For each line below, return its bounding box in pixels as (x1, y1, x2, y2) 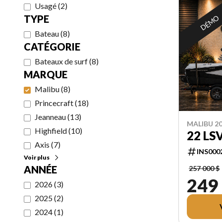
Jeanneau (35, 112, 66, 121)
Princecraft (35, 98, 73, 108)
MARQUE (24, 68, 67, 80)
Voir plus (24, 154, 50, 161)
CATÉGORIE (24, 41, 80, 53)
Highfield (35, 126, 67, 135)
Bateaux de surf (35, 56, 88, 66)
